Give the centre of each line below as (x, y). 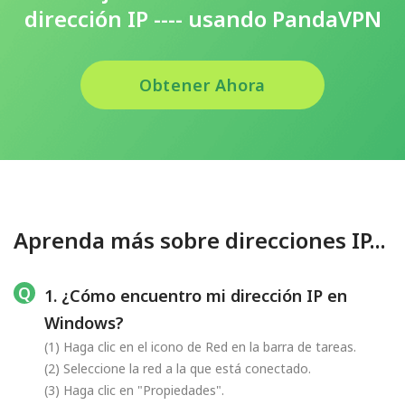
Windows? (84, 322)
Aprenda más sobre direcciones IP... (200, 240)
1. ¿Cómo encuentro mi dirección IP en (196, 295)
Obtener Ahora (202, 85)
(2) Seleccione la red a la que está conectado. (178, 368)
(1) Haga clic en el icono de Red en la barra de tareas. (200, 346)
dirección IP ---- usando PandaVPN (202, 18)
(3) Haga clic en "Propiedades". (134, 390)
